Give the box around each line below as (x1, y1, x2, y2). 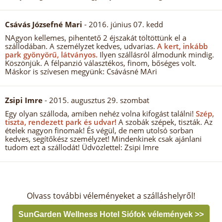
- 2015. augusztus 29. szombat (45, 95, 149, 105)
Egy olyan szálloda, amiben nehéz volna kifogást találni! (5, 109, 194, 118)
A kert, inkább (155, 41, 208, 51)
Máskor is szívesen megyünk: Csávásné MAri (5, 66, 157, 76)
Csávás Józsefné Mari (5, 19, 82, 29)
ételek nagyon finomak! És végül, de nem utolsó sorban (5, 125, 193, 135)
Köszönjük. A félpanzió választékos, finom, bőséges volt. (5, 58, 196, 68)
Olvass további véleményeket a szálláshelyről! (27, 190, 195, 201)
